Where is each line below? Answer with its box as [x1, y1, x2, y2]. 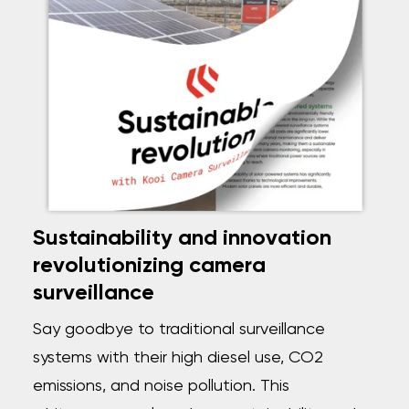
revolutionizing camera [32, 255, 266, 278]
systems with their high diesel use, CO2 [32, 350, 323, 367]
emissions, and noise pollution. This [32, 378, 289, 395]
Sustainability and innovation [32, 227, 331, 250]
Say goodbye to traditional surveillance [32, 321, 325, 339]
